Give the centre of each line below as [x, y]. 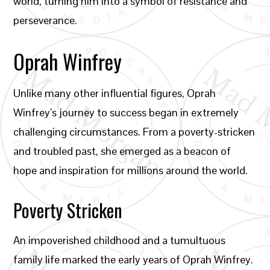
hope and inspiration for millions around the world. [131, 170]
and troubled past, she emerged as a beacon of [122, 151]
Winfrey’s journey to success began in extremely [126, 112]
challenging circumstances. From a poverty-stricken [134, 132]
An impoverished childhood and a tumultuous [120, 240]
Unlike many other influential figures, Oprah [115, 93]
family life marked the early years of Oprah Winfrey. [133, 259]
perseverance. [46, 20]
